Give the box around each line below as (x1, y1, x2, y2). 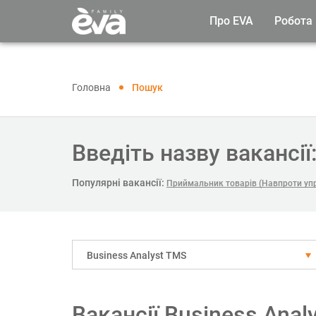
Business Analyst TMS (87, 250, 186, 261)
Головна (72, 82, 111, 93)
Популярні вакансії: (72, 177, 164, 188)
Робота (274, 14, 312, 28)
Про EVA (209, 14, 253, 28)
